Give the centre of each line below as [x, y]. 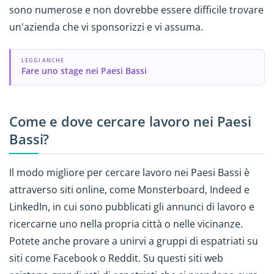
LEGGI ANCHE [43, 61]
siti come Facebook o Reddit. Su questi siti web [116, 258]
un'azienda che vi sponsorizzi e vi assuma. [107, 27]
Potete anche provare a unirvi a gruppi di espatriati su [134, 241]
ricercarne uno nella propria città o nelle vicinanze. [127, 224]
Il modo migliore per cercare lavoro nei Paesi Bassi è [129, 173]
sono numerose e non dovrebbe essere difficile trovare [136, 9]
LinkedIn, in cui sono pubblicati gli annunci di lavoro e [132, 207]
